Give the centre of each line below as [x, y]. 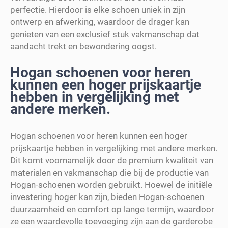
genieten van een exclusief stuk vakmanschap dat [105, 34]
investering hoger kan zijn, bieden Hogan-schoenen [107, 197]
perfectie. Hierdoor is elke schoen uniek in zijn [98, 9]
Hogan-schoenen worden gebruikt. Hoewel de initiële [111, 184]
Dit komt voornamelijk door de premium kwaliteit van [112, 160]
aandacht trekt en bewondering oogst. [83, 46]
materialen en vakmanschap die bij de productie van [109, 172]
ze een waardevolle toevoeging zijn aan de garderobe [111, 221]
